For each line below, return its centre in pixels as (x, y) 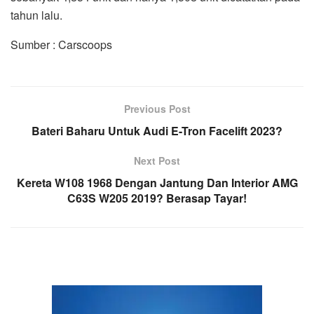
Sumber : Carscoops (61, 44)
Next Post (157, 160)
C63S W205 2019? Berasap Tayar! (157, 198)
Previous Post (157, 108)
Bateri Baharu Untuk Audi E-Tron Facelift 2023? (157, 130)
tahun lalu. (36, 15)
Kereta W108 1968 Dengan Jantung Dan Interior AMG (157, 182)
